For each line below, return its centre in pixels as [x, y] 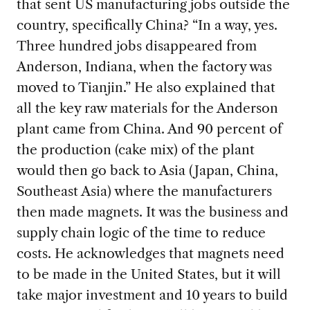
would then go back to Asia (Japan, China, [147, 170]
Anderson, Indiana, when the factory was [144, 66]
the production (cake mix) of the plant [135, 149]
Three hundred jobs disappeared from [136, 45]
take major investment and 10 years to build [152, 294]
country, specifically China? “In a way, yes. [147, 25]
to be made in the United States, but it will [148, 274]
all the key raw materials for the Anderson [147, 108]
